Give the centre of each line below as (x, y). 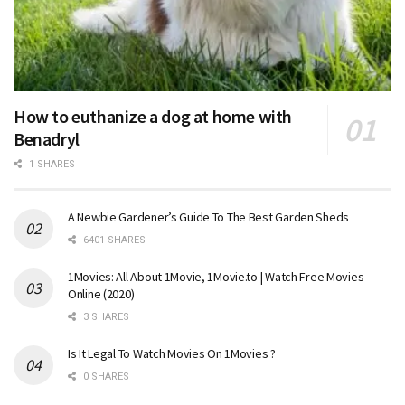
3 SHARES (105, 317)
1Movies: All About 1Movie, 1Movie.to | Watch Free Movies (216, 277)
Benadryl (47, 139)
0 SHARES (105, 377)
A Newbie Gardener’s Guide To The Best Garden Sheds (210, 217)
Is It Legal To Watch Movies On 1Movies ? (172, 354)
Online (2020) (101, 294)
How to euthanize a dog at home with (153, 117)
